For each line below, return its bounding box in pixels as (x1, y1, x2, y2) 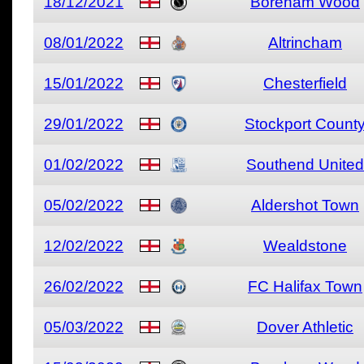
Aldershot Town (251, 197, 359, 214)
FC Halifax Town (248, 278, 362, 295)
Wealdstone (263, 237, 347, 254)
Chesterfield (263, 75, 347, 92)
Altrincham (268, 34, 342, 51)
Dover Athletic (257, 318, 353, 336)
